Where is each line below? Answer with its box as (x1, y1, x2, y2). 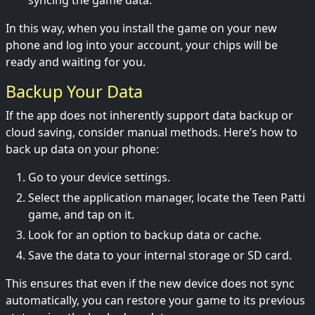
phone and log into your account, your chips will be (6, 37, 278, 53)
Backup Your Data (6, 80, 143, 103)
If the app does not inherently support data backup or (6, 108, 293, 124)
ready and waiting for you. (6, 54, 146, 70)
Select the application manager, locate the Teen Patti (28, 190, 305, 206)
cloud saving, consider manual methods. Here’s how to (6, 124, 297, 141)
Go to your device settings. (28, 169, 170, 186)
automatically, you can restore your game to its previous (6, 292, 305, 309)
